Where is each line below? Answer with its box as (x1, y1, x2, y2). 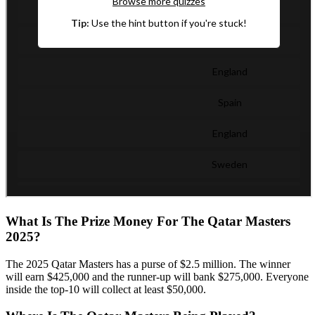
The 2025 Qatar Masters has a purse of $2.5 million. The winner (6, 257, 290, 270)
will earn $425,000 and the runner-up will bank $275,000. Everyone (6, 270, 309, 283)
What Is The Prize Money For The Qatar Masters (6, 213, 290, 229)
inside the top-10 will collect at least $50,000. (6, 283, 206, 295)
